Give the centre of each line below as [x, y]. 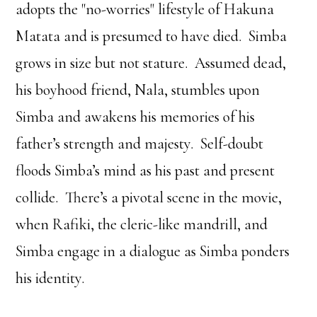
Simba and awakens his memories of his [136, 117]
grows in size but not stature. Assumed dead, [151, 63]
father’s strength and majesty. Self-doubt [140, 144]
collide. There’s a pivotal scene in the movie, [149, 197]
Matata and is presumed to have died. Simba [151, 36]
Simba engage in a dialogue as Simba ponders [153, 251]
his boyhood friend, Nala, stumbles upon [138, 90]
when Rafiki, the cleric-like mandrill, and [142, 224]
